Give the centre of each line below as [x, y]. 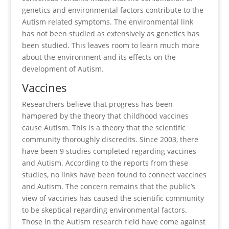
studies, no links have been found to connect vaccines [114, 174]
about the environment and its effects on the [99, 57]
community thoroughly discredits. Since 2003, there [110, 139]
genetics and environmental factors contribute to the [112, 10]
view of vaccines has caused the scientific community [113, 198]
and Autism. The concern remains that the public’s [108, 186]
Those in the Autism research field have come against [113, 221]
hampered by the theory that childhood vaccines [105, 116]
